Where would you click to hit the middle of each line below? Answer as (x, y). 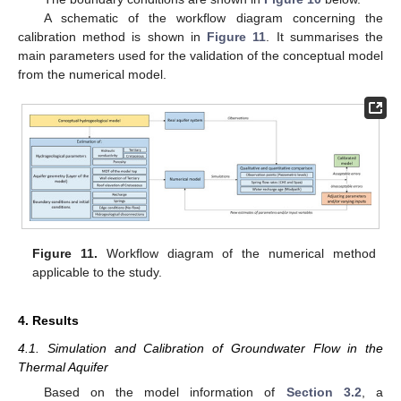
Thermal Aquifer (63, 367)
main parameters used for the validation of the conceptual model (200, 55)
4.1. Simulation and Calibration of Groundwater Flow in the (200, 349)
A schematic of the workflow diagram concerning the (213, 17)
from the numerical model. (92, 74)
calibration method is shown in (113, 36)
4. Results (48, 321)
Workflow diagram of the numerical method (237, 254)
